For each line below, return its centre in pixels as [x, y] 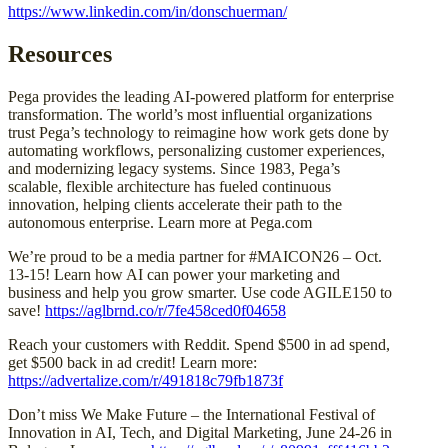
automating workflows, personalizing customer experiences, [196, 150]
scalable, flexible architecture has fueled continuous [169, 186]
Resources [60, 54]
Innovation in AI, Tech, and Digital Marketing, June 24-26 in [200, 432]
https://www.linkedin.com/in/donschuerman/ [147, 12]
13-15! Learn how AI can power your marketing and [174, 274]
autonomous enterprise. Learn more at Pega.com [160, 222]
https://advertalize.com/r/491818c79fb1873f [145, 380]
